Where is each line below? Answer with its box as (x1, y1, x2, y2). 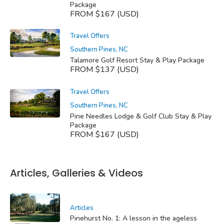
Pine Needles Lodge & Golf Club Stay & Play (70, 111, 211, 121)
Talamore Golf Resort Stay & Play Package (70, 55, 204, 65)
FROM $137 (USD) (70, 64, 139, 75)
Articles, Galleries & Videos (10, 165, 143, 180)
